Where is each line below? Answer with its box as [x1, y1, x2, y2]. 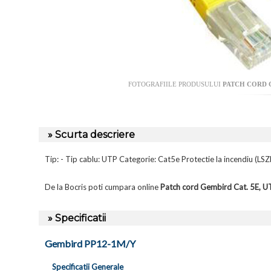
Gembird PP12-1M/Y [45, 238, 135, 250]
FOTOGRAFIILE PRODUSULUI [128, 80, 223, 88]
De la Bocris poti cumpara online [45, 182, 160, 192]
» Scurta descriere [48, 129, 135, 141]
